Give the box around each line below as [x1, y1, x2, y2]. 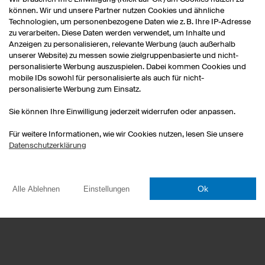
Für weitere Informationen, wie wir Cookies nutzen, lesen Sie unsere [9, 130, 243, 138]
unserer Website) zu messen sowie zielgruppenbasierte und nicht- [9, 51, 238, 60]
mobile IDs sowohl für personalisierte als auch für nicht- [9, 73, 204, 82]
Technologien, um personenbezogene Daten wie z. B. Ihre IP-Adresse [9, 17, 251, 26]
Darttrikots [144, 105, 185, 115]
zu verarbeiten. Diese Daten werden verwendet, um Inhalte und [9, 28, 225, 37]
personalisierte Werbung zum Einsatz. [9, 85, 141, 93]
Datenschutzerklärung [9, 141, 86, 150]
